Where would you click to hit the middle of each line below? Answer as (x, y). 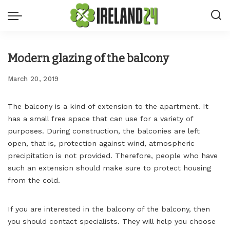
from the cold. (34, 180)
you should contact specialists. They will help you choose (112, 221)
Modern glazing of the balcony (88, 58)
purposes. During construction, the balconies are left (104, 131)
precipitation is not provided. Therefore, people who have (113, 156)
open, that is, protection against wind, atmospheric (101, 143)
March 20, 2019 (33, 79)
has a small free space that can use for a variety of (100, 119)
